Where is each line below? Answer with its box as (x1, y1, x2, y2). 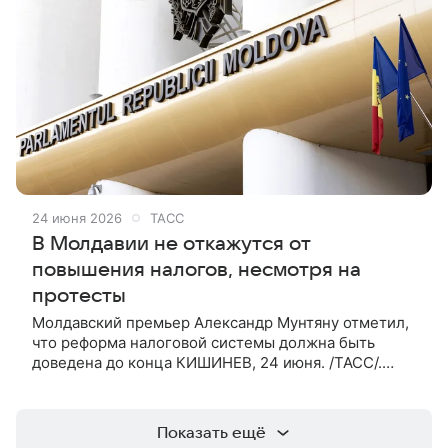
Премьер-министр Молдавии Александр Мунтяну (32, 372, 395, 392)
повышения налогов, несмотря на (32, 258, 361, 281)
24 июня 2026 (32, 209, 122, 226)
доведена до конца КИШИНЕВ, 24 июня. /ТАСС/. (32, 352, 382, 372)
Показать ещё (156, 423, 266, 442)
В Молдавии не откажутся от (32, 232, 311, 255)
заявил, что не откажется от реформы (32, 392, 309, 412)
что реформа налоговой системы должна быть (32, 332, 375, 352)
